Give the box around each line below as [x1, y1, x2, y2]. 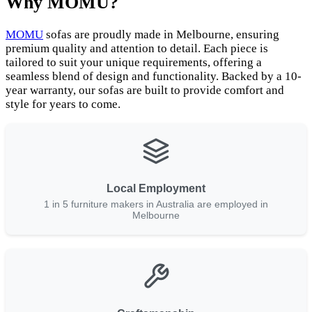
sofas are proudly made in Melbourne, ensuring [43, 28, 279, 42]
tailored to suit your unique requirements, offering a [6, 56, 262, 70]
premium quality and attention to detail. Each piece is [6, 42, 268, 56]
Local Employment [107, 182, 205, 195]
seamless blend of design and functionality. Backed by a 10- [6, 70, 302, 84]
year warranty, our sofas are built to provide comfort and [6, 84, 284, 97]
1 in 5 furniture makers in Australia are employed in [44, 198, 268, 210]
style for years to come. [6, 97, 120, 111]
